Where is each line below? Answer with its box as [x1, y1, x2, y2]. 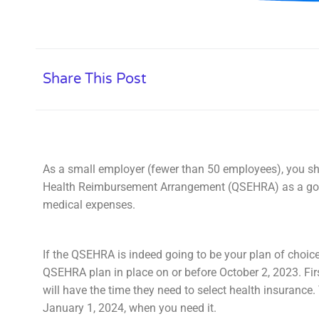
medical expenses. [43, 197, 135, 211]
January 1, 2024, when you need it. [43, 300, 216, 315]
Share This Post [43, 70, 147, 88]
